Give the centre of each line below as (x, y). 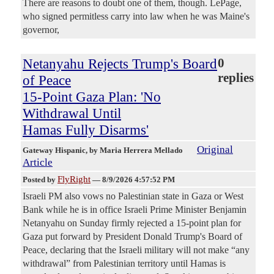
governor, (41, 29)
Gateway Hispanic (54, 150)
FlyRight (74, 179)
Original (215, 149)
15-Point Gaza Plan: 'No (92, 96)
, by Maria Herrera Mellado (135, 150)
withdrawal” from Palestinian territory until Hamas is (124, 263)
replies (235, 77)
